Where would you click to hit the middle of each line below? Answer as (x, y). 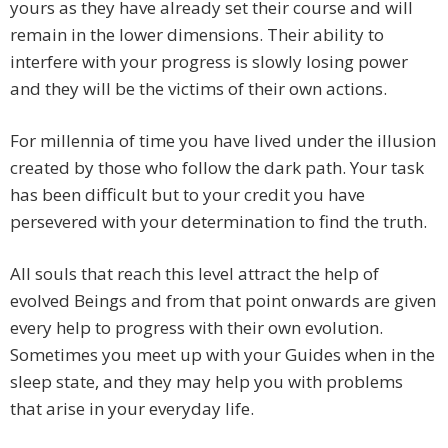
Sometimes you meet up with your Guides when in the (222, 355)
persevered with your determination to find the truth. (218, 222)
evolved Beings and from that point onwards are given (223, 301)
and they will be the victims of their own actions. (198, 89)
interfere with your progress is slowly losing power (209, 62)
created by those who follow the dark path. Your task (217, 168)
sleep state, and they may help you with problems (206, 382)
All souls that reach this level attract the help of (194, 274)
